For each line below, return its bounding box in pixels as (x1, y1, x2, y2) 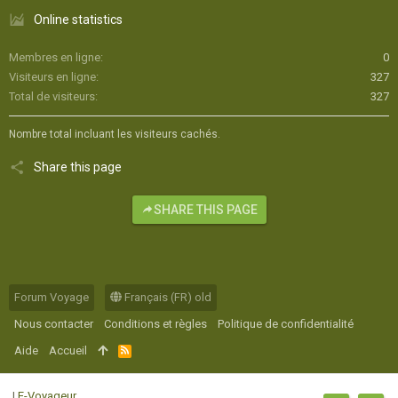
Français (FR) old (122, 290, 211, 304)
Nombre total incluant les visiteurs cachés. (9, 127, 220, 140)
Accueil (49, 343, 87, 357)
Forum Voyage (14, 290, 89, 304)
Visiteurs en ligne (9, 69, 96, 84)
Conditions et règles (104, 316, 207, 330)
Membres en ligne (9, 50, 100, 64)
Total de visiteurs (9, 89, 95, 103)
